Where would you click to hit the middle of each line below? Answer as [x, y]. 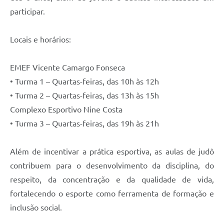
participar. [27, 11]
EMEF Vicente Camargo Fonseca [67, 67]
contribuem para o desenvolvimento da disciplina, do [112, 165]
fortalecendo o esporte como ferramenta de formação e [112, 193]
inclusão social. [36, 207]
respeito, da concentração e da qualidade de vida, [112, 179]
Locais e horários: [40, 39]
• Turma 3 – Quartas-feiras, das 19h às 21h [84, 123]
